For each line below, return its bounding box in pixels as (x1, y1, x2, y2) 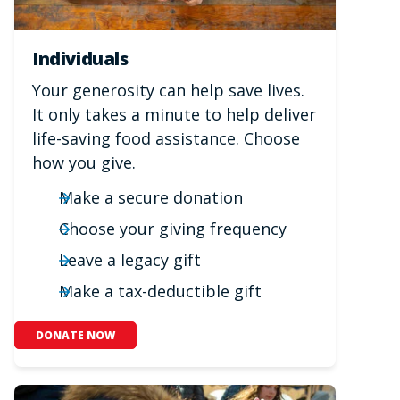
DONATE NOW (35, 327, 115, 343)
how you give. (32, 152, 136, 174)
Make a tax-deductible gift (58, 280, 262, 303)
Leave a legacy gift (58, 249, 201, 271)
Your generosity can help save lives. (32, 79, 304, 102)
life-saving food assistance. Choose (32, 128, 300, 150)
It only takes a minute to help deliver (32, 104, 316, 126)
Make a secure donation (58, 187, 243, 209)
